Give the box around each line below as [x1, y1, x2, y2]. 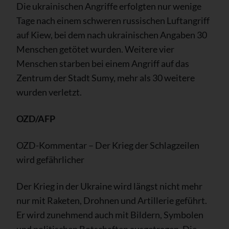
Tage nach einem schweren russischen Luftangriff [16, 14, 210, 26]
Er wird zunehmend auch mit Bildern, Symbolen [16, 209, 203, 220]
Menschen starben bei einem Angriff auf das [16, 57, 189, 69]
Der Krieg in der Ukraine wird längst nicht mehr [16, 180, 202, 192]
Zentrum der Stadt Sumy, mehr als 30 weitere [16, 72, 195, 83]
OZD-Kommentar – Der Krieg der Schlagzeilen [16, 139, 199, 151]
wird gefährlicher [16, 153, 84, 165]
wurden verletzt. [16, 86, 82, 98]
